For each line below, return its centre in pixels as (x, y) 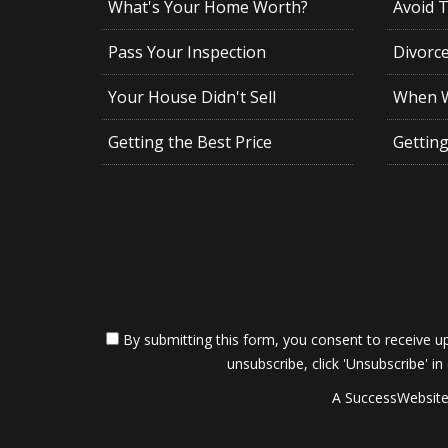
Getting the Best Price (189, 142)
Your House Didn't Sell (191, 97)
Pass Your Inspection (186, 52)
